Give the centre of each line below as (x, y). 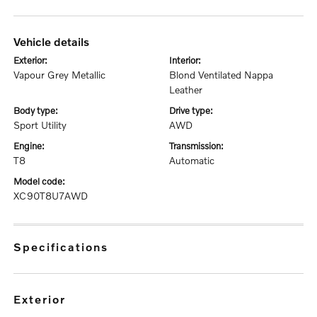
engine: (32, 146)
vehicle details (55, 41)
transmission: (198, 146)
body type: (39, 110)
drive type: (194, 110)
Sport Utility (40, 125)
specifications (66, 247)
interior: (186, 60)
